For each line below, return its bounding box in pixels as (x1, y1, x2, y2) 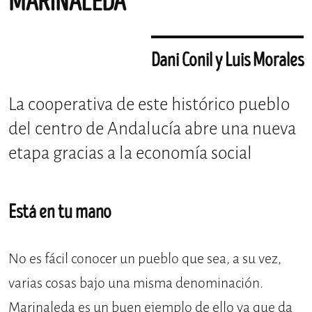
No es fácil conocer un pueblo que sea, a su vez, (8, 249, 281, 268)
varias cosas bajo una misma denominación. (8, 273, 263, 292)
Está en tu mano (8, 201, 111, 224)
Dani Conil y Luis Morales (151, 49, 304, 72)
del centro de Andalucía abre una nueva (8, 117, 296, 141)
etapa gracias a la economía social (8, 141, 252, 165)
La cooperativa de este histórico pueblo (8, 93, 290, 116)
